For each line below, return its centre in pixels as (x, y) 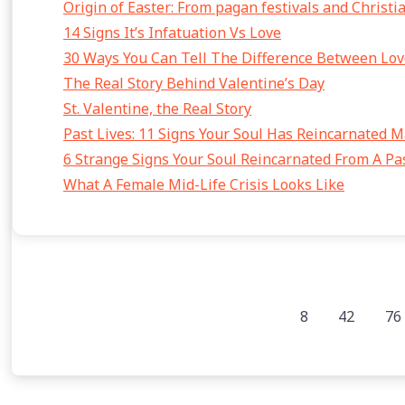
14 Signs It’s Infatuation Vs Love (172, 33)
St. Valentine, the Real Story (157, 108)
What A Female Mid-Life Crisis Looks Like (204, 184)
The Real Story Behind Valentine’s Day (194, 83)
